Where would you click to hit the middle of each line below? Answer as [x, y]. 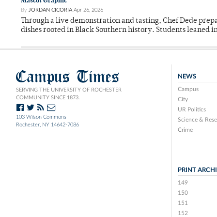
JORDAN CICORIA [50, 10]
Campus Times [68, 77]
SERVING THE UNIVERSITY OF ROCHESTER [69, 90]
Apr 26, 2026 [88, 10]
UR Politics [192, 110]
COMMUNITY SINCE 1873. [48, 98]
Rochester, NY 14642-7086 [47, 125]
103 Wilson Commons [41, 117]
